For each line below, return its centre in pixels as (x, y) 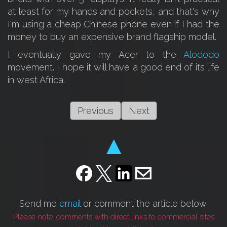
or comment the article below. (144, 203)
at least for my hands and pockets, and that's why (113, 11)
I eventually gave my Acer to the (96, 54)
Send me (39, 203)
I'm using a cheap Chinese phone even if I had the (113, 24)
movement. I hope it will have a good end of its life (113, 67)
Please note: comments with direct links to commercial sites (113, 217)
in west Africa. (36, 80)
